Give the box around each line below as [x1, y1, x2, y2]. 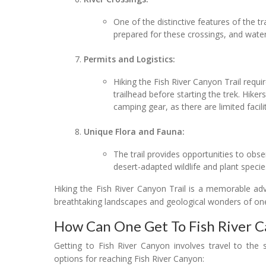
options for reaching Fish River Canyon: [54, 252, 204, 264]
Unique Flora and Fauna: [84, 125, 185, 137]
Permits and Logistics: [84, 53, 176, 65]
